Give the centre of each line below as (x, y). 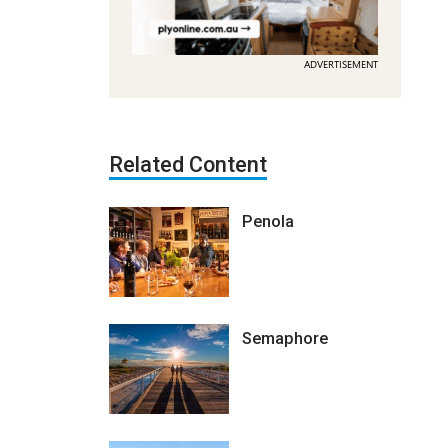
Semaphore (284, 338)
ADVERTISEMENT (340, 63)
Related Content (187, 164)
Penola (267, 221)
